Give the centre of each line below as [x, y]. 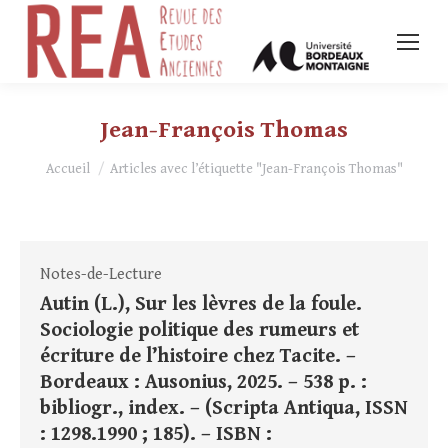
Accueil [67, 169]
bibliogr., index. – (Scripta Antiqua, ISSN [224, 409]
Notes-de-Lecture [101, 275]
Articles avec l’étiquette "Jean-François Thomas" [256, 169]
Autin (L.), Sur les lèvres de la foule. [201, 305]
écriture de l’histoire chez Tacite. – [198, 357]
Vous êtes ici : [93, 161]
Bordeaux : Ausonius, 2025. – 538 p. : [203, 383]
